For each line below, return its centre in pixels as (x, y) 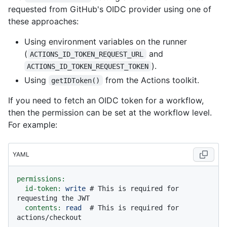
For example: (33, 124)
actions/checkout (49, 217)
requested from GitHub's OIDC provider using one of (110, 9)
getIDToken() (76, 80)
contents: (43, 207)
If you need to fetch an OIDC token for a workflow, (106, 100)
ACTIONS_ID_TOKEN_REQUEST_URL (87, 54)
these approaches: (43, 21)
